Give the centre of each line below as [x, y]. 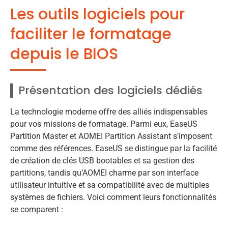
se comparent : [37, 210]
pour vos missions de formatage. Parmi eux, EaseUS [104, 124]
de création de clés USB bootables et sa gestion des [102, 161]
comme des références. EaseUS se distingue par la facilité [113, 149]
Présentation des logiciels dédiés [110, 91]
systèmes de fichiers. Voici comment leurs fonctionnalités [113, 197]
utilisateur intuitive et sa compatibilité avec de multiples [110, 185]
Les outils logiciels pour [97, 15]
